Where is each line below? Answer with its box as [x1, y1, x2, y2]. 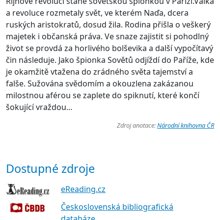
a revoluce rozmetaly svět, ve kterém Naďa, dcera [6, 7, 189, 19]
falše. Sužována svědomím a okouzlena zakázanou [6, 78, 193, 89]
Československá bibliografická [61, 201, 173, 213]
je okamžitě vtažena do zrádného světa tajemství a [6, 66, 193, 78]
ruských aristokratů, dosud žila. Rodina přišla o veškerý [6, 19, 211, 30]
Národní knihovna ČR [157, 121, 214, 130]
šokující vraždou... [6, 102, 72, 113]
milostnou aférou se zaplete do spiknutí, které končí [6, 90, 199, 101]
